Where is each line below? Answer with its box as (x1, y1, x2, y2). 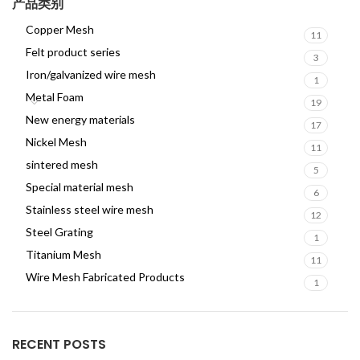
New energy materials (26, 112, 135, 126)
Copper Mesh (26, 22, 94, 36)
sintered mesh (26, 157, 98, 171)
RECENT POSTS (12, 335, 106, 354)
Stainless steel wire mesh (26, 202, 153, 216)
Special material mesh (26, 180, 133, 194)
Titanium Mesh (26, 247, 101, 261)
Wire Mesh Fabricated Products (26, 270, 185, 284)
